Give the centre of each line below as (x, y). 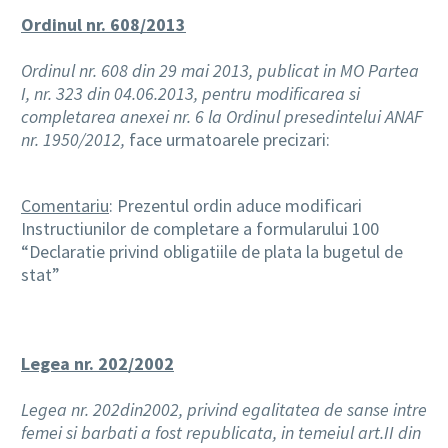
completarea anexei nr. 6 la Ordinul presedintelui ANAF (222, 116)
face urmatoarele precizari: (227, 139)
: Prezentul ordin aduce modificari (235, 205)
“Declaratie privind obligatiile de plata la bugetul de (212, 251)
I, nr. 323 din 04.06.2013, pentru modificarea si (190, 93)
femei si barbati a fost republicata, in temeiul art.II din (221, 432)
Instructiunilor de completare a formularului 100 (200, 228)
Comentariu (65, 205)
